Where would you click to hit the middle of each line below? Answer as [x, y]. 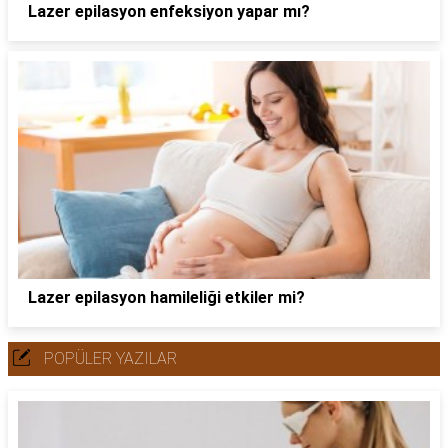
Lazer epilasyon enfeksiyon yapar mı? [169, 12]
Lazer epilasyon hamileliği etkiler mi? [166, 297]
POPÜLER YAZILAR [110, 358]
